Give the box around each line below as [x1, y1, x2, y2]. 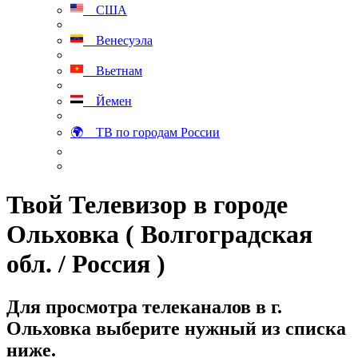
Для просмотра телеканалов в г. [6, 296, 282, 317]
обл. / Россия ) [6, 249, 165, 279]
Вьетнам [83, 64, 142, 78]
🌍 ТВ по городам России [70, 125, 220, 139]
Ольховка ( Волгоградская [6, 220, 312, 249]
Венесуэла [83, 34, 153, 47]
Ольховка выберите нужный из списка [6, 317, 346, 339]
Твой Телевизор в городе [6, 190, 288, 220]
